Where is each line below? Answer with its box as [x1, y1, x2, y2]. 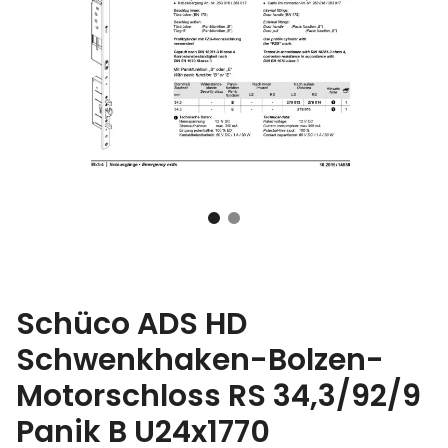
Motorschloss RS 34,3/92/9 [16, 374, 421, 417]
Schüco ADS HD [16, 302, 247, 345]
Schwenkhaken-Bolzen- [16, 338, 384, 381]
